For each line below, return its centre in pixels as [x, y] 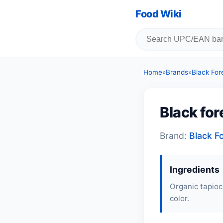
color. [179, 198]
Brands [177, 72]
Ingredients [195, 169]
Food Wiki [159, 14]
